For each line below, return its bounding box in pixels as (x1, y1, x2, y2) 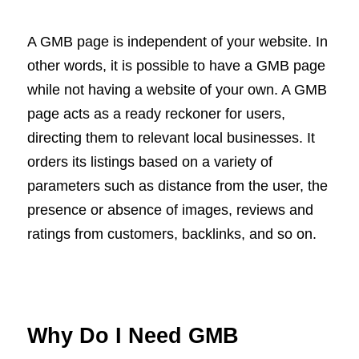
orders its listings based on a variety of (27, 154, 272, 171)
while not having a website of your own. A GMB (27, 82, 327, 99)
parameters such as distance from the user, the (27, 178, 328, 195)
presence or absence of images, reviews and (27, 202, 313, 219)
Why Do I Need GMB (27, 324, 239, 349)
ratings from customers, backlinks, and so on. (27, 226, 317, 243)
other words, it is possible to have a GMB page (27, 58, 325, 75)
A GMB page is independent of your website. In (27, 34, 328, 50)
